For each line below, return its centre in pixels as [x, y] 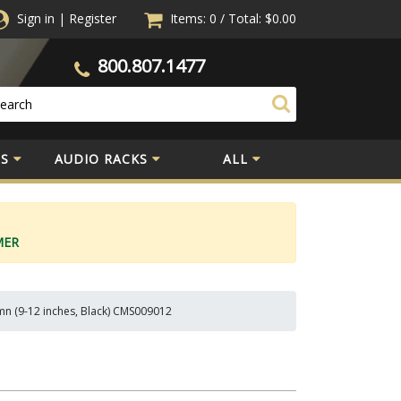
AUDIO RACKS [101, 158]
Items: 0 [195, 18]
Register [93, 18]
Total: [245, 18]
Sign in [36, 18]
